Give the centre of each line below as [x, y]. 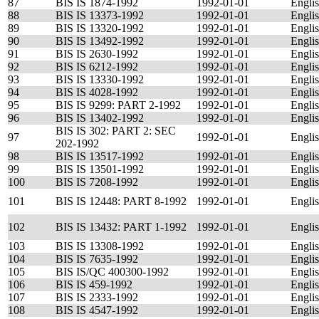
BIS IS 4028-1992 [97, 92]
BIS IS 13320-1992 [100, 28]
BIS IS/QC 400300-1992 [112, 272]
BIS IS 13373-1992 [100, 15]
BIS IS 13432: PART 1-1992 [121, 227]
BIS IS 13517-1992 [100, 156]
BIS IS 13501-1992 [100, 169]
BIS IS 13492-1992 [100, 41]
